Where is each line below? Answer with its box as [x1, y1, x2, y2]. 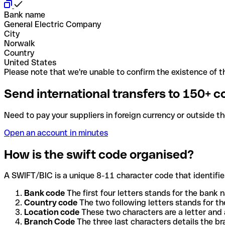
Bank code [24, 188, 65, 198]
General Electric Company [4, 19, 101, 29]
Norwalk [4, 38, 35, 48]
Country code [24, 198, 77, 208]
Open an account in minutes [4, 128, 108, 138]
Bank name [4, 10, 45, 20]
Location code [24, 207, 79, 217]
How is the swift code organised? [4, 147, 194, 161]
